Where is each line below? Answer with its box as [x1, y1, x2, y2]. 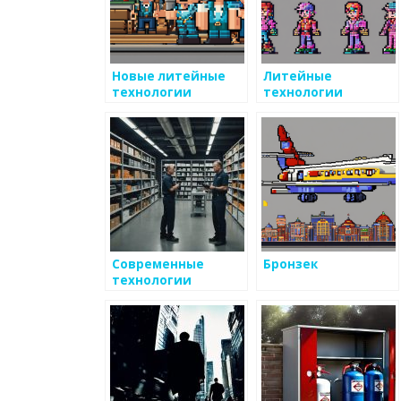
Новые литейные [112, 68, 226, 85]
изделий [112, 320, 172, 337]
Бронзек [263, 256, 318, 273]
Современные [112, 256, 204, 273]
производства [112, 288, 209, 305]
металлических [112, 304, 217, 321]
